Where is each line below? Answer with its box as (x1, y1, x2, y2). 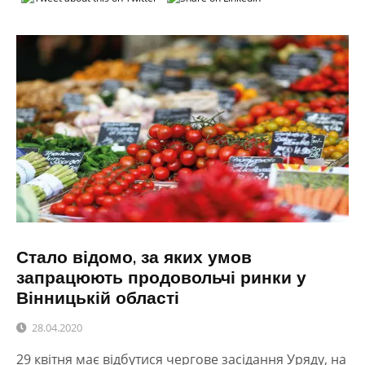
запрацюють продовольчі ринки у (16, 266, 306, 288)
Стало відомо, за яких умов (16, 245, 252, 267)
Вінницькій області (16, 286, 179, 308)
